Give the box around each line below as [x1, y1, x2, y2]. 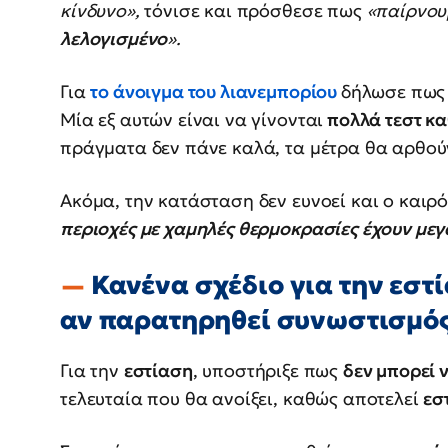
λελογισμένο [60, 27, 168, 51]
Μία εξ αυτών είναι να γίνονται [60, 108, 324, 132]
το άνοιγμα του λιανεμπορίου [90, 80, 341, 104]
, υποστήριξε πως [192, 358, 343, 382]
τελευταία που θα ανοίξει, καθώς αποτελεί [60, 386, 424, 410]
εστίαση [123, 358, 193, 382]
